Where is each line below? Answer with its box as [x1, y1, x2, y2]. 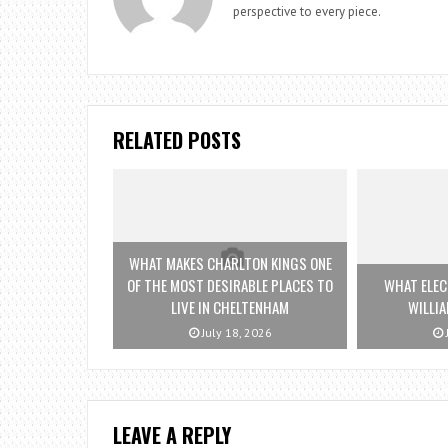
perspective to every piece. [233, 3, 381, 20]
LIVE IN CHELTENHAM [171, 296, 290, 319]
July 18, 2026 [198, 325, 272, 341]
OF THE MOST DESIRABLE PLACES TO [127, 274, 334, 297]
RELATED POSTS [113, 125, 241, 155]
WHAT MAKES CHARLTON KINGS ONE [128, 252, 332, 275]
